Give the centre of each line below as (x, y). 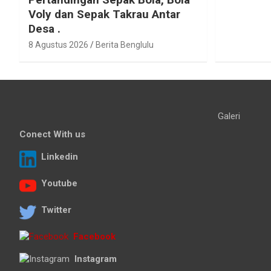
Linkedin (60, 156)
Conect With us (52, 134)
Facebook (94, 236)
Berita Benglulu (125, 44)
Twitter (56, 210)
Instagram (96, 259)
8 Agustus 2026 (58, 44)
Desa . (44, 28)
